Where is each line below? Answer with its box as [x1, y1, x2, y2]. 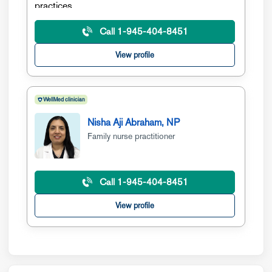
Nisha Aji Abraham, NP [87, 116, 180, 129]
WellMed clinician [43, 96, 85, 103]
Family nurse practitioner [87, 131, 175, 141]
